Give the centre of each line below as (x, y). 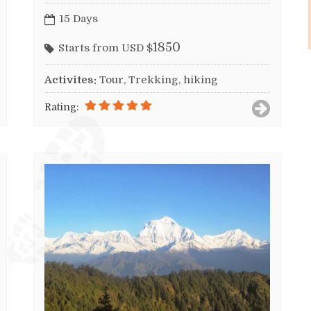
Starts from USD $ (106, 48)
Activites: (70, 79)
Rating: (61, 107)
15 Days (78, 19)
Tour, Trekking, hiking (159, 79)
